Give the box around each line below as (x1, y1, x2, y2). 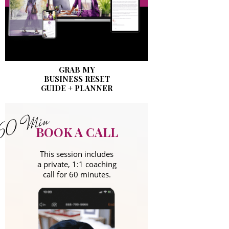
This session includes (40, 149, 113, 159)
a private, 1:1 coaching (37, 159, 117, 170)
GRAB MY (58, 64, 95, 75)
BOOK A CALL (35, 124, 118, 141)
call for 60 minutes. (42, 169, 111, 180)
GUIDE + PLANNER (41, 83, 112, 94)
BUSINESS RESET (43, 74, 110, 84)
